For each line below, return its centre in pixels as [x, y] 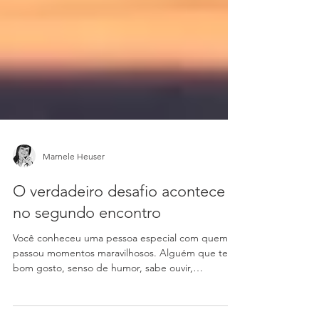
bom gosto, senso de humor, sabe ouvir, [103, 293]
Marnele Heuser [74, 182]
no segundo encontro [87, 238]
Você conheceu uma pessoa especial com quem [120, 263]
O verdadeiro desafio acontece [119, 217]
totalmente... [42, 308]
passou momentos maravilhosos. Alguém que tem [125, 278]
